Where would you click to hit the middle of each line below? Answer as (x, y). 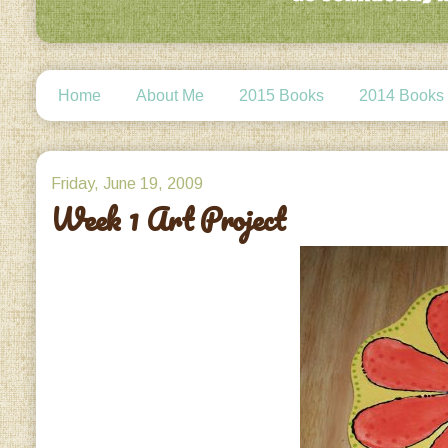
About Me (170, 95)
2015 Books (282, 95)
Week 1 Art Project (168, 220)
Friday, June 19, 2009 (127, 184)
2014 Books (402, 95)
